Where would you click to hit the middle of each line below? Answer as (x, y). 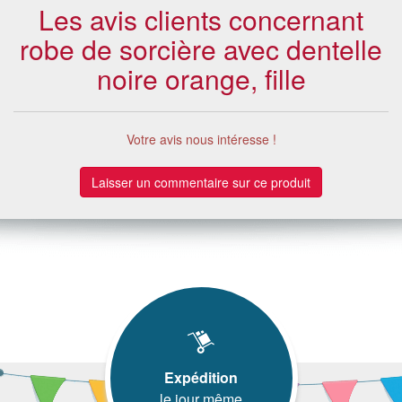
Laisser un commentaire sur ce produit (201, 182)
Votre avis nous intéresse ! (201, 139)
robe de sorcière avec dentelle (201, 48)
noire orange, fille (201, 78)
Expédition (201, 377)
